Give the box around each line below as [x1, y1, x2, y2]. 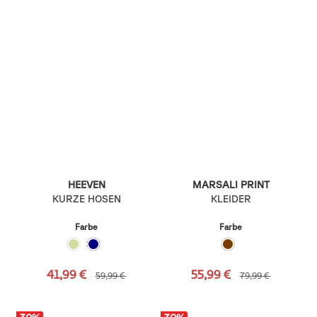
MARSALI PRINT [192, 179, 270, 191]
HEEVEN [67, 179, 105, 191]
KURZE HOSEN [52, 192, 121, 204]
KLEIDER [210, 192, 251, 204]
